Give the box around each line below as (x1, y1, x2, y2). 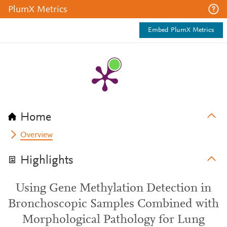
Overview (20, 131, 53, 139)
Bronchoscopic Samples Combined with (8, 198, 219, 210)
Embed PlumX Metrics (148, 27, 214, 34)
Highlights (20, 155, 73, 167)
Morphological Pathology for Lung (22, 214, 205, 226)
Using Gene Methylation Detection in (16, 182, 211, 195)
